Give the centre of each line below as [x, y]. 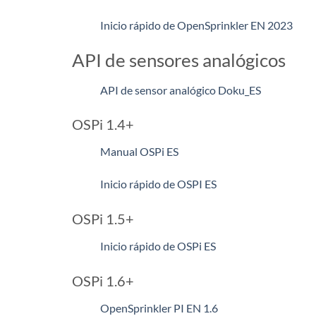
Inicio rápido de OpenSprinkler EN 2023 [196, 25]
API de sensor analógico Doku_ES [181, 90]
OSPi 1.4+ [103, 124]
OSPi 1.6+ [103, 280]
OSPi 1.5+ [103, 218]
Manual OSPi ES [139, 152]
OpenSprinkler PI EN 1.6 [159, 308]
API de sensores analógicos [179, 60]
